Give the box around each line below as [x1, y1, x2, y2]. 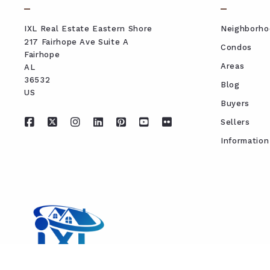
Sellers [221, 117, 250, 127]
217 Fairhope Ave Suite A [24, 37, 129, 46]
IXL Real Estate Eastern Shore [24, 24, 152, 33]
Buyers [221, 98, 250, 108]
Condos [221, 42, 252, 52]
